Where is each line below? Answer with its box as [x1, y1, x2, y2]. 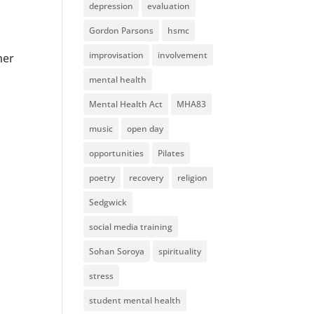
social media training [89, 220, 173, 233]
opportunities [89, 146, 144, 159]
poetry [89, 171, 116, 184]
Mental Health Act [89, 97, 163, 110]
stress [89, 269, 114, 282]
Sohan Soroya [89, 245, 145, 257]
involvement [158, 48, 208, 61]
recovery [129, 171, 164, 184]
